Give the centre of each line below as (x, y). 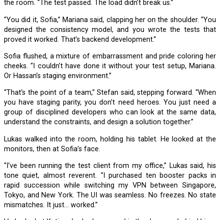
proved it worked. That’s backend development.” (80, 39)
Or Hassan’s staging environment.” (58, 76)
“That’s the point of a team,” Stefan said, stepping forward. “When (7, 93)
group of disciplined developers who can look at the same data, (110, 112)
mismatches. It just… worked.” (51, 205)
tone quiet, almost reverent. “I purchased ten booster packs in (110, 176)
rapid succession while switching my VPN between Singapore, (110, 186)
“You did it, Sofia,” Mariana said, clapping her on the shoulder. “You (7, 20)
